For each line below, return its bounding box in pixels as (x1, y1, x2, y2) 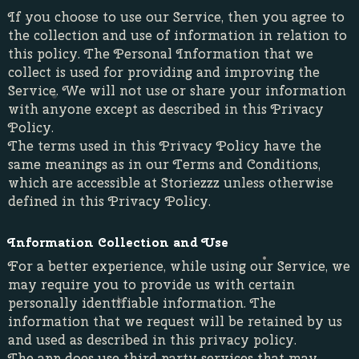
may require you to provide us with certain (8, 276, 295, 293)
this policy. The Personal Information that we (8, 45, 313, 63)
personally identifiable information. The (8, 294, 276, 312)
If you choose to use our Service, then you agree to (8, 8, 345, 26)
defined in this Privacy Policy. (8, 192, 211, 210)
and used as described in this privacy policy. (8, 331, 296, 349)
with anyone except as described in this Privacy (8, 100, 324, 118)
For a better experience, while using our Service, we (8, 257, 350, 275)
